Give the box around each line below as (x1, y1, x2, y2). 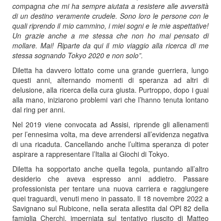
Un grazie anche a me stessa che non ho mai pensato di (12, 30, 209, 40)
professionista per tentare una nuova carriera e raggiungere (12, 183, 209, 193)
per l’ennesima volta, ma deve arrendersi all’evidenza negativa (12, 129, 209, 139)
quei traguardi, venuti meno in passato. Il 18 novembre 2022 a (12, 193, 209, 203)
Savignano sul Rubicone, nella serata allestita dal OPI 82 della (12, 203, 209, 213)
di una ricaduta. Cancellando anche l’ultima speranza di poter (12, 139, 209, 149)
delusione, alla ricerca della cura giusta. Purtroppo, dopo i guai (12, 84, 209, 95)
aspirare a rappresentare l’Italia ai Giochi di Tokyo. (12, 148, 169, 159)
